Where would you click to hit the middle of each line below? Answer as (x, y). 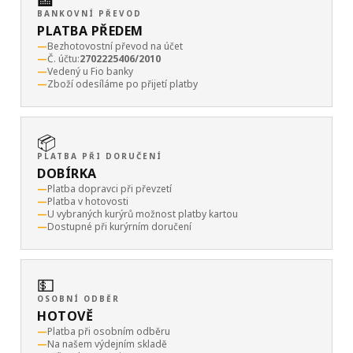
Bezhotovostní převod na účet (115, 46)
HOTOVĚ (65, 316)
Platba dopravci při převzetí (110, 189)
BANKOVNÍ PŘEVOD (89, 13)
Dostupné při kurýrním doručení (119, 227)
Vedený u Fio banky (90, 71)
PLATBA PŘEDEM (90, 31)
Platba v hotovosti (88, 201)
